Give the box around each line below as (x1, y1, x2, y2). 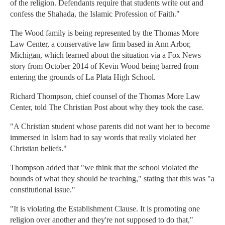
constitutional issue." (10, 185, 75, 194)
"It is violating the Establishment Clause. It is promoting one (10, 204, 200, 213)
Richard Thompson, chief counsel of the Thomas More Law (10, 92, 200, 101)
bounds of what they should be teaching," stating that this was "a (10, 174, 214, 183)
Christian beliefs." (10, 144, 67, 153)
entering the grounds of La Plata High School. (10, 73, 156, 82)
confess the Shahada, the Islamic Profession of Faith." (10, 10, 180, 19)
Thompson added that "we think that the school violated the (10, 163, 198, 172)
